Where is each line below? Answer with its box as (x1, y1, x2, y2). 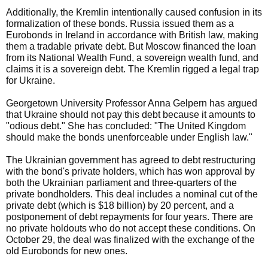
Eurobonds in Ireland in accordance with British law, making (6, 30, 258, 40)
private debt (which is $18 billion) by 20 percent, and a (6, 200, 234, 211)
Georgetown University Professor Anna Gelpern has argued (6, 98, 257, 108)
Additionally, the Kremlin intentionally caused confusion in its (6, 7, 262, 17)
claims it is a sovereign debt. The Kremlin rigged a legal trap (6, 64, 259, 74)
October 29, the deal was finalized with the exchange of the (6, 234, 255, 245)
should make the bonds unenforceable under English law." (6, 132, 252, 142)
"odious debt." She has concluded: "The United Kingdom (6, 121, 246, 131)
